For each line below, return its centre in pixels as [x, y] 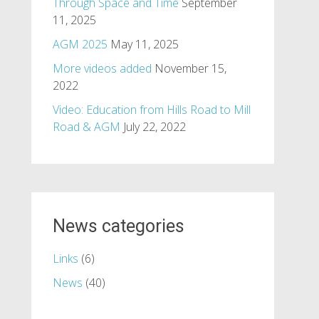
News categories [118, 226]
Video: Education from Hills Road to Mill [151, 110]
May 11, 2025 [144, 44]
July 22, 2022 [154, 127]
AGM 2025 [80, 44]
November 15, [190, 68]
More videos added [102, 68]
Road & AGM [86, 127]
